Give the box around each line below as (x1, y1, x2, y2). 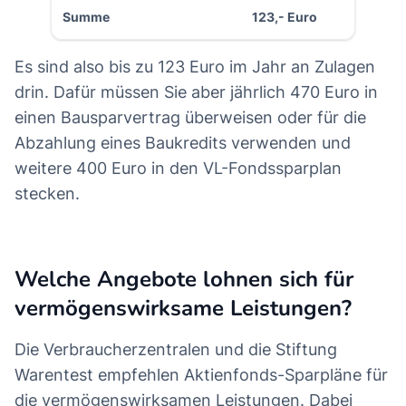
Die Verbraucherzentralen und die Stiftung (14, 340, 337, 360)
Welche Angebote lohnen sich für (14, 265, 353, 295)
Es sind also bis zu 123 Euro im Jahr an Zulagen (14, 57, 375, 77)
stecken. (14, 184, 80, 204)
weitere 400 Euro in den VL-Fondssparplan (14, 159, 342, 179)
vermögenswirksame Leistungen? (14, 294, 352, 324)
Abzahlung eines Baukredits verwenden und (14, 133, 351, 153)
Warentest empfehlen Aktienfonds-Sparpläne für (14, 365, 388, 385)
